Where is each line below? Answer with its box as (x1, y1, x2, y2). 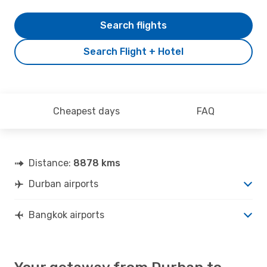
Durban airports (29, 178, 98, 190)
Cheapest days (52, 105, 120, 117)
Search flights (100, 19, 167, 31)
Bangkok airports (29, 209, 104, 221)
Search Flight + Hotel (83, 45, 184, 57)
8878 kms (73, 157, 120, 169)
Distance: (29, 157, 73, 169)
